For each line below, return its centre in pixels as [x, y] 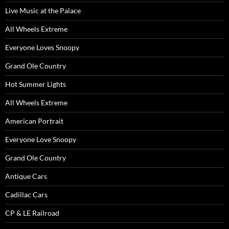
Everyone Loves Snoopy [42, 47]
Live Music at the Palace [43, 10]
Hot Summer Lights [36, 84]
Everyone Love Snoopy [41, 139]
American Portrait [34, 121]
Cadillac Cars [26, 194]
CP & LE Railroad [32, 213]
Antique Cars [26, 176]
